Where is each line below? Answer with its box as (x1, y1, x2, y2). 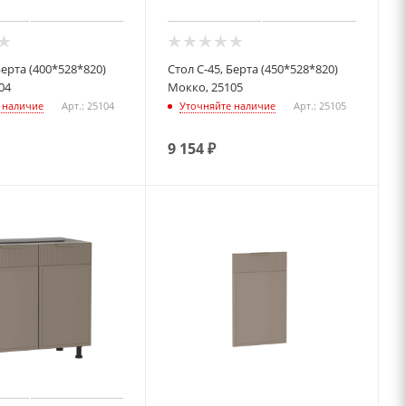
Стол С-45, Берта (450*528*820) (168, 60, 339, 77)
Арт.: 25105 (294, 98, 347, 112)
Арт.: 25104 (61, 98, 114, 112)
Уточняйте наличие (179, 98, 276, 112)
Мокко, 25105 (168, 78, 244, 95)
